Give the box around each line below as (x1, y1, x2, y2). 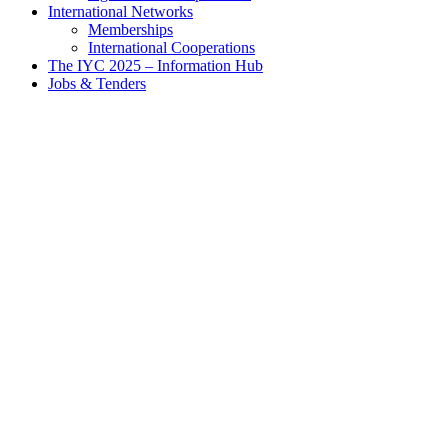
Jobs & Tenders (48, 75, 146, 92)
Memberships (88, 21, 173, 38)
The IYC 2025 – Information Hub (48, 57, 263, 74)
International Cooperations (88, 39, 255, 56)
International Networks (48, 3, 193, 20)
